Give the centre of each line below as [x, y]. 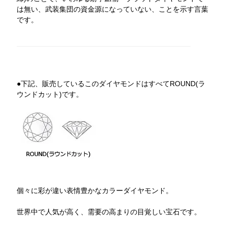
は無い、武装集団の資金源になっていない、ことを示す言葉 [113, 9]
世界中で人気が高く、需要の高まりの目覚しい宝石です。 [109, 212]
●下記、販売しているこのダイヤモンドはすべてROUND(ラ [111, 83]
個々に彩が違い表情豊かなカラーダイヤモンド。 [95, 190]
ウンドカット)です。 [50, 94]
